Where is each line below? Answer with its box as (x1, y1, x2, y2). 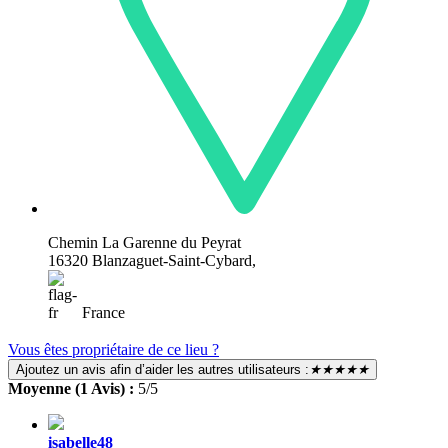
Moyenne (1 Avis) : (8, 379, 138, 397)
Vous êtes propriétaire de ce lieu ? (8, 340, 219, 358)
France (78, 303, 125, 321)
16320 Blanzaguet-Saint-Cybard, (48, 251, 256, 269)
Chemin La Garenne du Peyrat (48, 233, 241, 251)
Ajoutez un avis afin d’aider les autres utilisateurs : (16, 361, 309, 377)
